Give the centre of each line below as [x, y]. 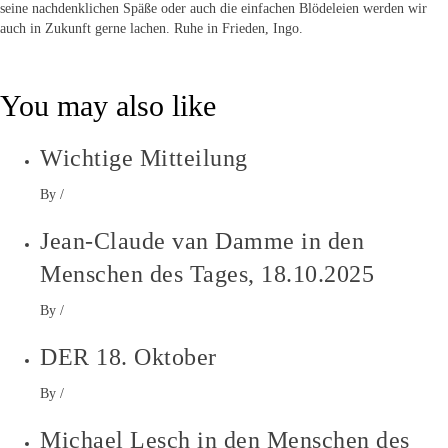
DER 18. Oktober [128, 356]
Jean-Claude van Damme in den [202, 240]
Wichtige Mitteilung [144, 157]
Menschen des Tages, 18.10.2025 [207, 273]
